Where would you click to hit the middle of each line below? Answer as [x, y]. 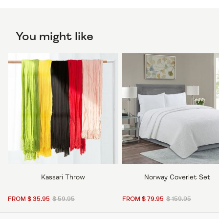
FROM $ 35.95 [29, 199]
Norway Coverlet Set [177, 177]
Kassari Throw [63, 177]
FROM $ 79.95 [143, 199]
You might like [55, 37]
